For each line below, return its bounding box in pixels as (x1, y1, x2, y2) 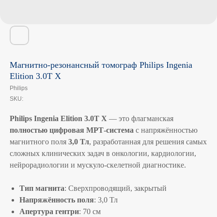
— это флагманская (107, 114, 173, 123)
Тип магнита (19, 184, 64, 192)
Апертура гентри (19, 207, 79, 216)
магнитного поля (10, 138, 68, 146)
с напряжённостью (134, 126, 198, 134)
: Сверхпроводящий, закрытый (64, 184, 167, 192)
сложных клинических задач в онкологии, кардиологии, (10, 149, 196, 157)
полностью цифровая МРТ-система (10, 126, 134, 134)
